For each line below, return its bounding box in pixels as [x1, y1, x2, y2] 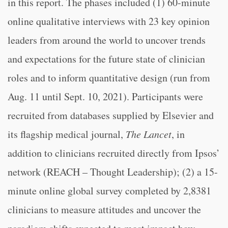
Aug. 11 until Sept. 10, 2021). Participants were [8, 90, 203, 103]
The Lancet [126, 127, 172, 140]
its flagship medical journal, [8, 127, 126, 141]
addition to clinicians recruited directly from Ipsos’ [8, 146, 220, 160]
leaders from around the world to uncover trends [8, 33, 206, 47]
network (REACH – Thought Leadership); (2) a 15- [8, 165, 218, 179]
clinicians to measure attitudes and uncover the [8, 203, 201, 216]
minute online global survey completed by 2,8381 [8, 184, 211, 197]
